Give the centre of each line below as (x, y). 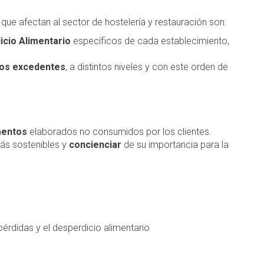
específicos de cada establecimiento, (150, 41)
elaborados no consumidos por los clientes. (119, 132)
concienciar (95, 145)
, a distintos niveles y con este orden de (147, 67)
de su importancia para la (175, 145)
